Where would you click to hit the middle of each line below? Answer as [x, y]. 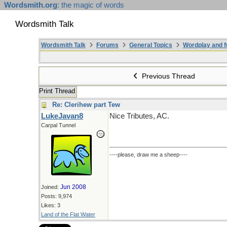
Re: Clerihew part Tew [86, 105]
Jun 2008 [73, 187]
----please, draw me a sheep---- [148, 155]
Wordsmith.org [31, 5]
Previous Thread [168, 76]
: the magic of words [91, 5]
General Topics [151, 45]
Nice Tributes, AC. [139, 116]
